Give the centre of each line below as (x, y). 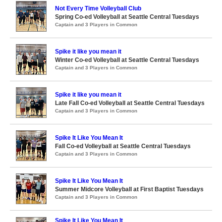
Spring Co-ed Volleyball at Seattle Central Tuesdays (127, 17)
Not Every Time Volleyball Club (98, 8)
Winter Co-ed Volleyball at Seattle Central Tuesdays (127, 60)
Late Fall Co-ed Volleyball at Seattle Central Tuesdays (130, 103)
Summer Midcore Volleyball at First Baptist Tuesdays (129, 189)
